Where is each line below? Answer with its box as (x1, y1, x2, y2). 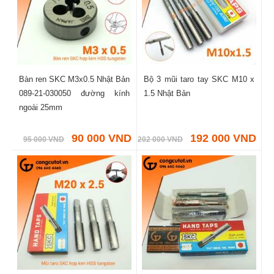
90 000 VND (72, 131, 131, 144)
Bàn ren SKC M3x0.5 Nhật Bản (19, 74, 130, 84)
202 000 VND (138, 135, 183, 144)
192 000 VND (190, 131, 256, 144)
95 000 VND (23, 135, 64, 144)
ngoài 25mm (19, 102, 62, 112)
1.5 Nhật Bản (144, 88, 190, 98)
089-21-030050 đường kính (19, 88, 130, 98)
